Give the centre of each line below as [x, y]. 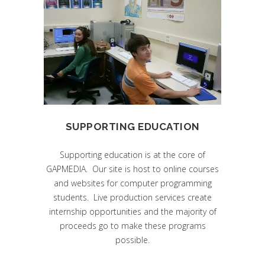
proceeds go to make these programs [132, 225]
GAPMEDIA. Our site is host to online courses [132, 169]
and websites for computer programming [132, 183]
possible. [132, 240]
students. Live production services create [132, 197]
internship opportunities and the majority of [132, 211]
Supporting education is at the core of [132, 154]
